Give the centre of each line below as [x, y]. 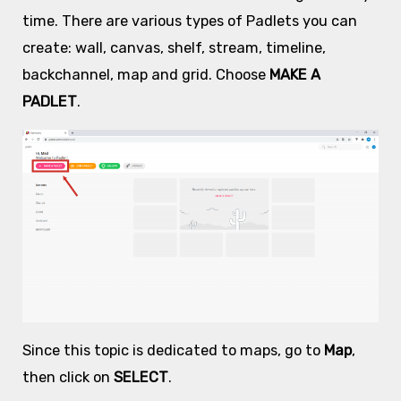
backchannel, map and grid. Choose [145, 74]
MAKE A [294, 74]
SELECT [139, 377]
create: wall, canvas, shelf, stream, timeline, [174, 47]
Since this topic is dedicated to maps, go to [173, 350]
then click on [66, 377]
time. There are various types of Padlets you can [189, 21]
